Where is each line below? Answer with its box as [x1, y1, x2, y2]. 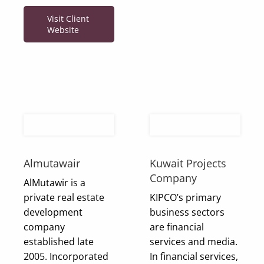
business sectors [150, 205, 225, 219]
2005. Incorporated [24, 249, 108, 263]
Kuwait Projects [150, 156, 226, 170]
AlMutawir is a [24, 176, 85, 189]
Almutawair [24, 156, 80, 170]
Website [47, 24, 79, 35]
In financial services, [150, 249, 238, 263]
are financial [150, 220, 204, 233]
